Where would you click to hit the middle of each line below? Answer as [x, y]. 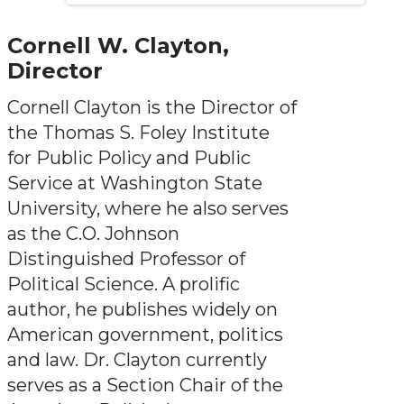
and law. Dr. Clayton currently [137, 360]
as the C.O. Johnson [93, 234]
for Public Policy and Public [129, 158]
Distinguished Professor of [126, 259]
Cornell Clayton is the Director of [152, 107]
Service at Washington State [135, 183]
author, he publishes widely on [142, 309]
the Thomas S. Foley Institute [138, 133]
